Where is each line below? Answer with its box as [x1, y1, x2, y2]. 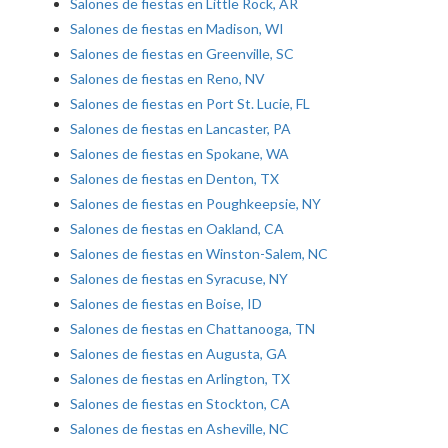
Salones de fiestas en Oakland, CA [70, 220, 284, 237]
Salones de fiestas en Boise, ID [70, 295, 262, 312]
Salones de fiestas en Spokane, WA [70, 145, 289, 162]
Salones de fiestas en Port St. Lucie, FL [70, 95, 310, 112]
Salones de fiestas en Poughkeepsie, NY [70, 195, 321, 212]
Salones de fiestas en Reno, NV [70, 70, 265, 87]
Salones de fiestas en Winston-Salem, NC [70, 245, 328, 262]
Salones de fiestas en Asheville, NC [70, 420, 289, 437]
